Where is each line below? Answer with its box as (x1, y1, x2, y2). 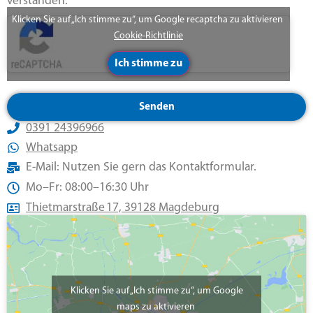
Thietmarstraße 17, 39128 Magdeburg (25, 202, 219, 214)
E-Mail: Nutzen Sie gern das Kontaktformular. (25, 161, 256, 174)
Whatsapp (25, 142, 78, 154)
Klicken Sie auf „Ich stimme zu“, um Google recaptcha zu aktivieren (12, 15, 285, 26)
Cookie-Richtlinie (114, 31, 183, 42)
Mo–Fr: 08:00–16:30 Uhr (25, 182, 149, 194)
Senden (138, 101, 175, 112)
